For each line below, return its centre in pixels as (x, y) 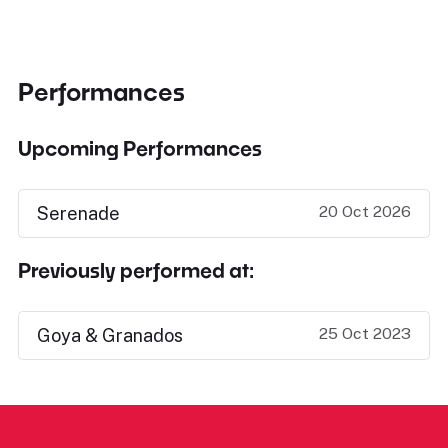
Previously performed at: (136, 270)
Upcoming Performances (140, 148)
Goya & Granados (110, 335)
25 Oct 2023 (365, 333)
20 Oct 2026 (365, 211)
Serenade (78, 213)
